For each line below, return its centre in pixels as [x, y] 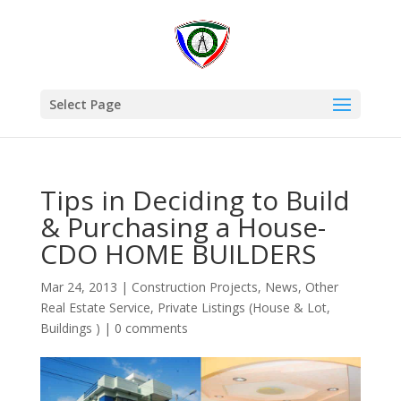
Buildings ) [70, 328]
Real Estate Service [95, 307]
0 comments [151, 328]
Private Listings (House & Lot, [243, 307]
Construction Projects [194, 287]
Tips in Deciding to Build [195, 200]
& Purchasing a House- [183, 227]
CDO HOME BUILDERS [178, 254]
